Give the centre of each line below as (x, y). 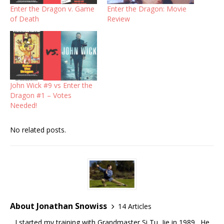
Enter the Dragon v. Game (52, 8)
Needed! (23, 105)
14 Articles (135, 206)
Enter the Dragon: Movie (147, 8)
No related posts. (38, 130)
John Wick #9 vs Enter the (51, 85)
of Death (24, 18)
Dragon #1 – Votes (41, 95)
